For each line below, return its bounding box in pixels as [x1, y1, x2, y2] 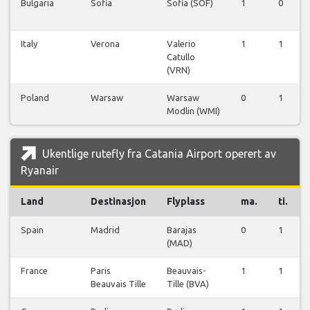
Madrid [91, 225, 120, 235]
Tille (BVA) [167, 279, 209, 289]
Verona [91, 39, 120, 49]
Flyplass [167, 196, 205, 208]
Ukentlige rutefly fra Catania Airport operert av [39, 147, 276, 161]
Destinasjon [91, 196, 146, 208]
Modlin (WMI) [167, 106, 220, 116]
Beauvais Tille [91, 279, 146, 289]
